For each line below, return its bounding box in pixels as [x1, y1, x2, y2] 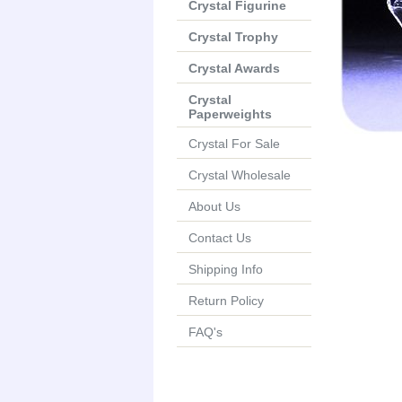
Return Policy [188, 293, 264, 308]
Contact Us [188, 231, 251, 245]
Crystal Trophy [188, 30, 278, 44]
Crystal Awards [188, 61, 280, 75]
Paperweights [188, 107, 272, 121]
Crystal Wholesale [188, 168, 291, 182]
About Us [188, 199, 240, 214]
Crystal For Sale [188, 136, 280, 151]
